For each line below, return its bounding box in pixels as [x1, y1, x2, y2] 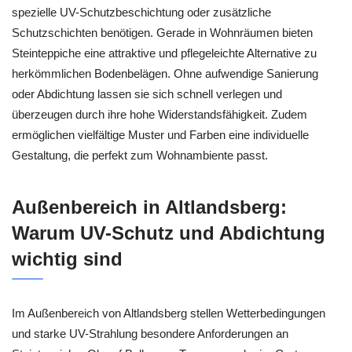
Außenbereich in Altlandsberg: [12, 196, 287, 218]
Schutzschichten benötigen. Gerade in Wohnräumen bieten [12, 25, 313, 39]
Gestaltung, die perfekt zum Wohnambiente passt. [12, 148, 268, 162]
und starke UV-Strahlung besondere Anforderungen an [12, 327, 288, 341]
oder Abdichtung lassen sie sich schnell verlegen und [12, 86, 282, 101]
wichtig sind [12, 248, 123, 270]
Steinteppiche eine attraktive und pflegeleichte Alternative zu [12, 46, 317, 60]
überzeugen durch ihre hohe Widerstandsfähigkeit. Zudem [12, 107, 307, 121]
